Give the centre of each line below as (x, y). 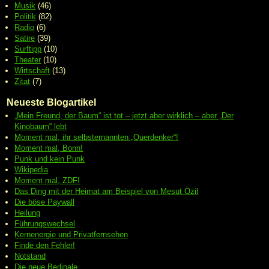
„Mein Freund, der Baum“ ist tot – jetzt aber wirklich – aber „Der (124, 115)
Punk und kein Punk (50, 159)
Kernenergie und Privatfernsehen (71, 234)
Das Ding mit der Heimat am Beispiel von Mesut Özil (107, 191)
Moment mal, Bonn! (49, 148)
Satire (25, 38)
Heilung (28, 213)
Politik (26, 17)
